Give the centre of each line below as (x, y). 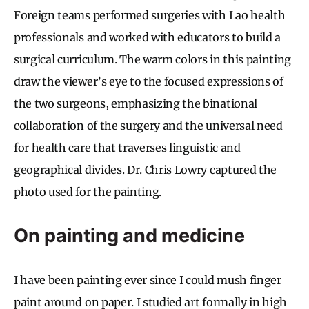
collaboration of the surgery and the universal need (148, 125)
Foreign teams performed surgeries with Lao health (150, 15)
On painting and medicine (129, 235)
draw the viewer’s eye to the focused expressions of (149, 81)
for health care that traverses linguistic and (127, 147)
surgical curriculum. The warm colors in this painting (153, 59)
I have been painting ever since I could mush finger (148, 280)
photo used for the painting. (88, 191)
